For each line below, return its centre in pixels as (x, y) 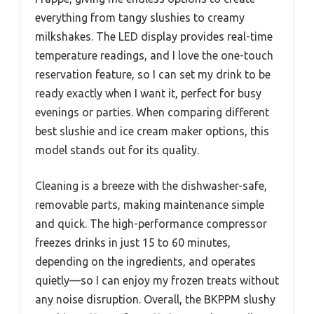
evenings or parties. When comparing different (152, 112)
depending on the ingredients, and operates (145, 261)
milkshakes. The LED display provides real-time (154, 36)
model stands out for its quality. (117, 150)
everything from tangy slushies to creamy (140, 17)
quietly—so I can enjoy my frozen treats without (157, 280)
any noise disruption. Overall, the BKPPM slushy (155, 299)
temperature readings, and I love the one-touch (154, 55)
